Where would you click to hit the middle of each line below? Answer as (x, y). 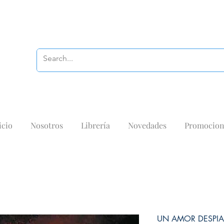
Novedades (147, 125)
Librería (95, 125)
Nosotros (46, 125)
